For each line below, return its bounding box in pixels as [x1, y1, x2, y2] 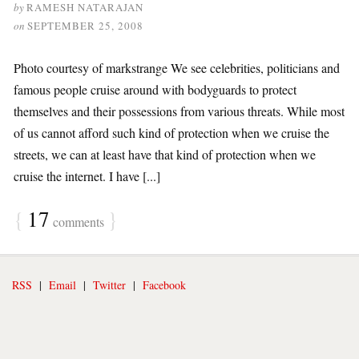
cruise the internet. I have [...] [14, 167, 160, 184]
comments [50, 213, 104, 230]
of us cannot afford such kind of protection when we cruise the [14, 124, 329, 141]
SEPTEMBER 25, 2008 [27, 18, 143, 33]
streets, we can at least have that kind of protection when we [14, 146, 316, 163]
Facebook [143, 277, 186, 292]
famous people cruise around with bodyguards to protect [14, 81, 296, 98]
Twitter [93, 277, 126, 292]
